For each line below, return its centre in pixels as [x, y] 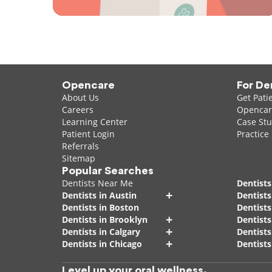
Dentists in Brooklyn [105, 220]
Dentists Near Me [97, 183]
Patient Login [88, 134]
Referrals [80, 146]
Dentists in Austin [99, 195]
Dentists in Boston [100, 208]
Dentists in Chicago [102, 244]
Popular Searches [108, 171]
